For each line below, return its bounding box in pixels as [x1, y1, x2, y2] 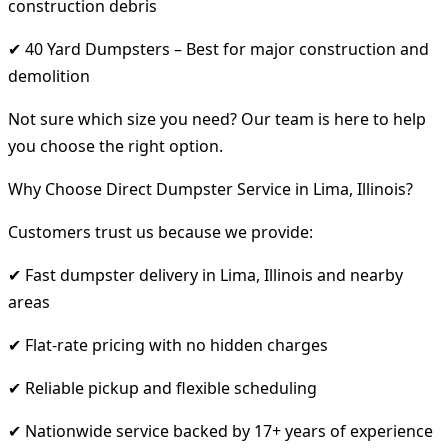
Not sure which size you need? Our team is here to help [8, 107, 426, 130]
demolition [8, 64, 90, 87]
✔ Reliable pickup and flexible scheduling [8, 376, 317, 399]
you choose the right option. [8, 134, 223, 157]
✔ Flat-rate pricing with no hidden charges [8, 333, 328, 356]
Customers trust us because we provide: [8, 220, 313, 243]
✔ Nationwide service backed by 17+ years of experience [8, 419, 433, 442]
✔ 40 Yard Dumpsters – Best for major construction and [8, 37, 429, 60]
